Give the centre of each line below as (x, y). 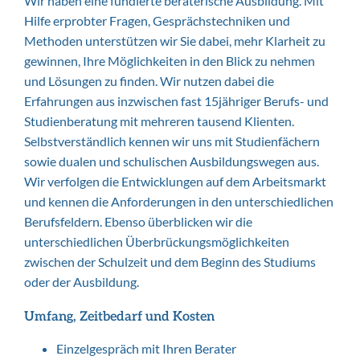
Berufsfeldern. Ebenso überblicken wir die (138, 221)
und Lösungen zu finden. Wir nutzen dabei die (149, 81)
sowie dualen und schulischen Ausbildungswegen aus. (172, 161)
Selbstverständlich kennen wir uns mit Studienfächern (172, 141)
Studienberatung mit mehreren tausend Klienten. (159, 121)
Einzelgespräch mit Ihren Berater (146, 348)
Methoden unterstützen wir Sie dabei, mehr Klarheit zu (175, 41)
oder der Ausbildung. (82, 282)
